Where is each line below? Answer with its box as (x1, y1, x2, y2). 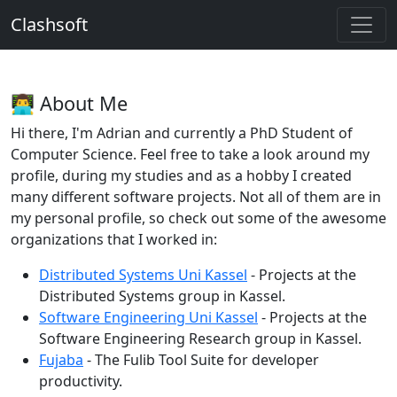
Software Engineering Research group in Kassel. (39, 329, 362, 348)
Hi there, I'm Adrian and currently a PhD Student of (11, 123, 353, 143)
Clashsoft (11, 12, 88, 36)
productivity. (39, 371, 122, 391)
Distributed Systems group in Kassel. (39, 286, 285, 306)
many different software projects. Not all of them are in (11, 187, 381, 206)
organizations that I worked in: (11, 230, 217, 249)
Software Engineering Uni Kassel (39, 307, 258, 327)
